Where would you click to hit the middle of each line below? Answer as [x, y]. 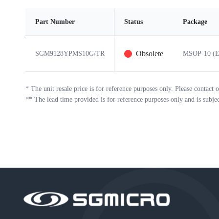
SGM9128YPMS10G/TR [70, 54]
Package [195, 22]
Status [133, 22]
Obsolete [150, 54]
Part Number [55, 22]
